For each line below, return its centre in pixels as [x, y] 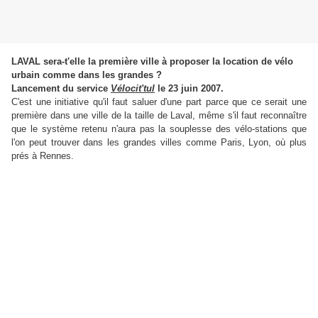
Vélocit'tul [133, 89]
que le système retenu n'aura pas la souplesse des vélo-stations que [159, 129]
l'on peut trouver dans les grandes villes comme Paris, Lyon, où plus [159, 143]
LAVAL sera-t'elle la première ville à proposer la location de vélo [152, 62]
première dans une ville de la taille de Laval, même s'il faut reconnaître [159, 116]
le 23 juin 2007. [189, 89]
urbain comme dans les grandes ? [87, 75]
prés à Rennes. [43, 156]
